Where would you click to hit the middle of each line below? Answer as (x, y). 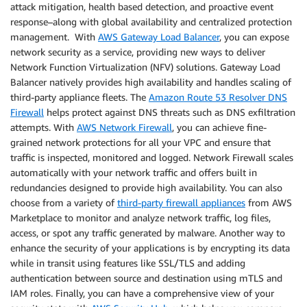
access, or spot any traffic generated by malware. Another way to (148, 233)
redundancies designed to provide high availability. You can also (146, 188)
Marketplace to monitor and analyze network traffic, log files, (140, 218)
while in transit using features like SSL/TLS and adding (128, 263)
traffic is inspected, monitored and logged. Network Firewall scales (152, 158)
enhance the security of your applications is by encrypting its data (150, 248)
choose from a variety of (64, 203)
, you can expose (254, 37)
